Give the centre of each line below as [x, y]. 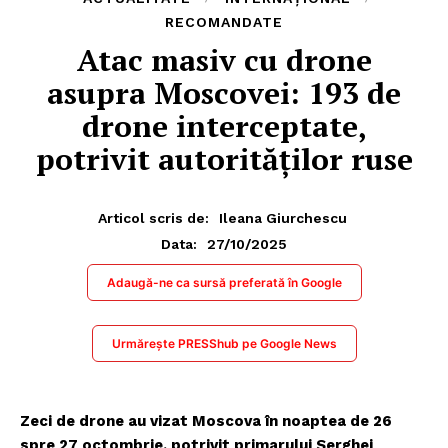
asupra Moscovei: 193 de [224, 92]
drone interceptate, [224, 125]
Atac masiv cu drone [224, 59]
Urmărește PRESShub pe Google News [224, 343]
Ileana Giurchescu [283, 217]
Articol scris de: [153, 217]
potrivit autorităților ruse [224, 158]
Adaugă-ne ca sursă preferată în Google [224, 282]
